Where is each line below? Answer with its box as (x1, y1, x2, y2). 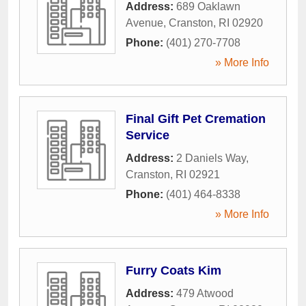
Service (126, 128, 169, 142)
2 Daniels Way (176, 152, 246, 164)
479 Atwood (176, 287, 234, 299)
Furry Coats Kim (126, 263, 221, 277)
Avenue (126, 16, 163, 29)
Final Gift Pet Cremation (126, 111, 266, 126)
